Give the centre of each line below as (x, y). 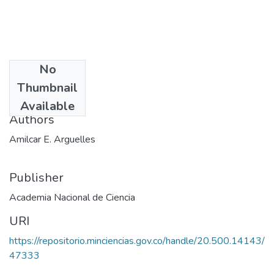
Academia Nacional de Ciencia (72, 197)
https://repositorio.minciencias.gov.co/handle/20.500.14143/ (137, 241)
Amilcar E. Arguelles (52, 139)
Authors (32, 119)
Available (47, 106)
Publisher (36, 177)
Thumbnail (47, 87)
